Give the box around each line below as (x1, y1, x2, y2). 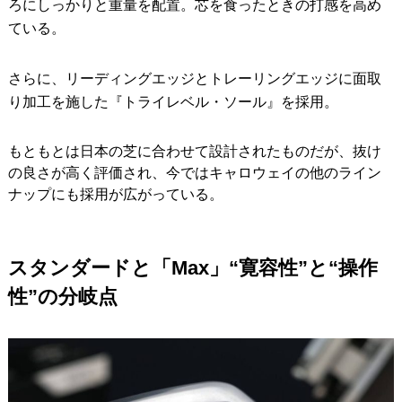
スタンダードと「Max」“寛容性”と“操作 (7, 256, 378, 279)
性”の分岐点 (7, 284, 118, 308)
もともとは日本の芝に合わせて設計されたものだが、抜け (7, 143, 381, 159)
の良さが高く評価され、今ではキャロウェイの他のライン (7, 164, 381, 180)
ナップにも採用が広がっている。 (7, 186, 223, 202)
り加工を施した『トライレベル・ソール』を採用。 (7, 93, 338, 109)
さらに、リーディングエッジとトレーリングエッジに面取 (7, 70, 381, 86)
